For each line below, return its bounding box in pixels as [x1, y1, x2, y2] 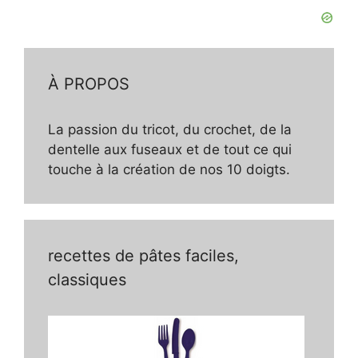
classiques [48, 269, 126, 289]
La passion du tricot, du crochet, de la [48, 121, 292, 137]
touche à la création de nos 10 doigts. [48, 161, 290, 177]
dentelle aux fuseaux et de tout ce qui [48, 141, 292, 157]
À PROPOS [48, 74, 129, 93]
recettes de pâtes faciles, [48, 245, 239, 265]
